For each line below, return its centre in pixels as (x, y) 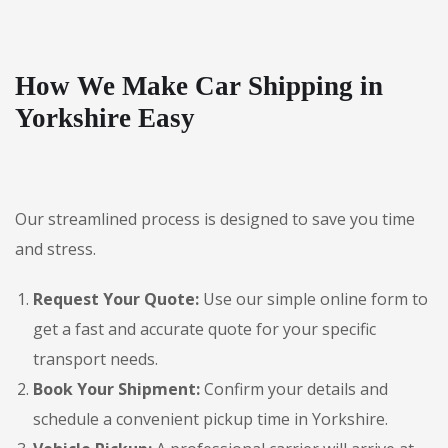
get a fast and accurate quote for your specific (204, 329)
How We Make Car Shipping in (199, 86)
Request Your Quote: (116, 299)
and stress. (55, 249)
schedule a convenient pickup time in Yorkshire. (210, 419)
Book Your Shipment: (116, 389)
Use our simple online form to (313, 299)
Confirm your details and (294, 389)
